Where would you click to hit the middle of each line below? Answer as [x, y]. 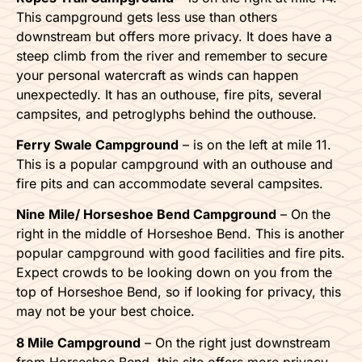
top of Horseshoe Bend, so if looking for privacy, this [179, 292]
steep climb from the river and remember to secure [172, 55]
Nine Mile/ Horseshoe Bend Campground [146, 215]
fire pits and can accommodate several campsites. [170, 184]
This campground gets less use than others [147, 17]
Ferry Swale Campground [97, 145]
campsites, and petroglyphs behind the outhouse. [166, 114]
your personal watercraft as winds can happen [157, 75]
